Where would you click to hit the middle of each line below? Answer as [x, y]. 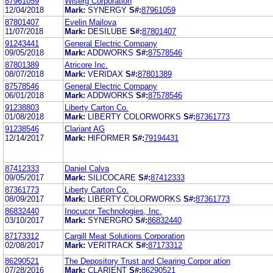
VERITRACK [111, 245]
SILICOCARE [112, 177]
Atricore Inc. [86, 65]
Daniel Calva [87, 168]
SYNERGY [107, 10]
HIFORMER [109, 138]
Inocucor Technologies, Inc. [113, 211]
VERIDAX [105, 74]
